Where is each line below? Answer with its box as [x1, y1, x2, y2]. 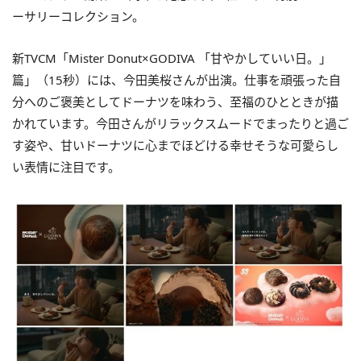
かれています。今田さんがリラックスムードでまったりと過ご [12, 114, 349, 131]
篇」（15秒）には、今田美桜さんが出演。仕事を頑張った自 [12, 71, 341, 88]
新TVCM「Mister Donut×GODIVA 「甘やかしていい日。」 [12, 49, 331, 66]
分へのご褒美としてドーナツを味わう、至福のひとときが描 [12, 93, 338, 110]
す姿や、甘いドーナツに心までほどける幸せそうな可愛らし [12, 136, 338, 153]
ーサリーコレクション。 [12, 7, 144, 24]
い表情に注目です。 [12, 158, 120, 175]
